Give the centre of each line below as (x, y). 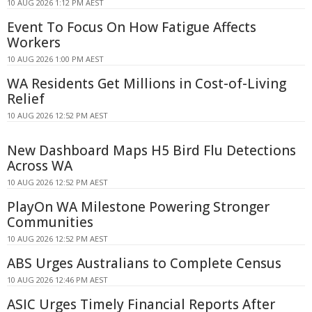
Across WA (40, 165)
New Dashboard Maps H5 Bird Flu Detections (151, 150)
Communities (50, 222)
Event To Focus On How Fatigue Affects (132, 27)
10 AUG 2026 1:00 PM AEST (55, 58)
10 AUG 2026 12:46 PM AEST (57, 279)
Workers (34, 42)
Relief (26, 99)
